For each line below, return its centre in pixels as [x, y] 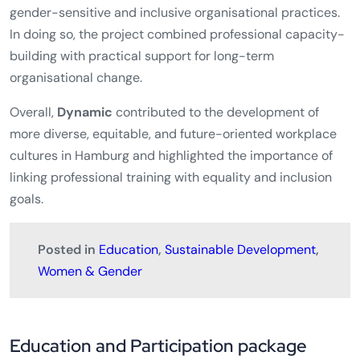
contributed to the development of [216, 112]
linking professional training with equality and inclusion [171, 178]
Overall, [33, 112]
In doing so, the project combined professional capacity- [177, 35]
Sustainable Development [240, 250]
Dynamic [85, 112]
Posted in [68, 250]
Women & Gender [90, 272]
